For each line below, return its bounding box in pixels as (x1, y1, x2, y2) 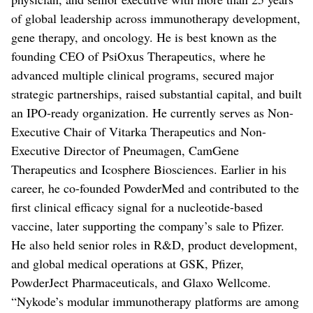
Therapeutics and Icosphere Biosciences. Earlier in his (11, 161, 286, 177)
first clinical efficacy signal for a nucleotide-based (11, 198, 263, 215)
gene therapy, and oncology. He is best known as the (11, 29, 277, 45)
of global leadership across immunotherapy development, (11, 10, 300, 27)
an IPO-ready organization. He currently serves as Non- (11, 104, 293, 121)
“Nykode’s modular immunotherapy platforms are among (11, 293, 299, 310)
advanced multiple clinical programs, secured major (11, 66, 274, 83)
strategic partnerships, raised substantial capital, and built (11, 85, 302, 102)
